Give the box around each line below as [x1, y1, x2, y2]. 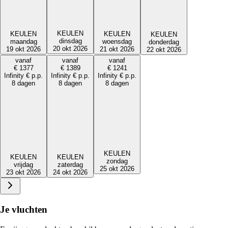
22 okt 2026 [147, 45, 181, 53]
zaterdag [58, 161, 83, 169]
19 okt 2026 [6, 45, 41, 53]
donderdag [149, 38, 179, 46]
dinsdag [59, 37, 82, 45]
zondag [106, 157, 128, 165]
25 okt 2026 [100, 164, 134, 173]
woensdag [102, 38, 132, 46]
